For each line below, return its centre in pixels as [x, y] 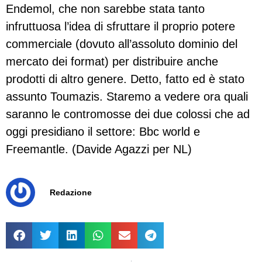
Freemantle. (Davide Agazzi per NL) [99, 149]
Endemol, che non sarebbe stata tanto [105, 8]
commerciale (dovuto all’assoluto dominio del [122, 44]
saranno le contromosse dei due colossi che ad [128, 114]
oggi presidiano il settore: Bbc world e [103, 131]
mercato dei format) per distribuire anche [112, 61]
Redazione [71, 193]
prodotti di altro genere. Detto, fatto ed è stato [125, 79]
